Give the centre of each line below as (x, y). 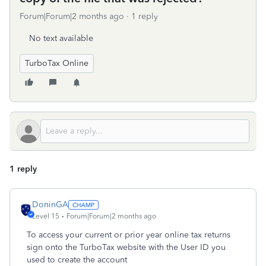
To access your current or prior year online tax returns (129, 235)
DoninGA (50, 205)
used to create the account (77, 260)
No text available (61, 38)
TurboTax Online (57, 63)
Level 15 (46, 216)
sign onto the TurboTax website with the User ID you (126, 247)
